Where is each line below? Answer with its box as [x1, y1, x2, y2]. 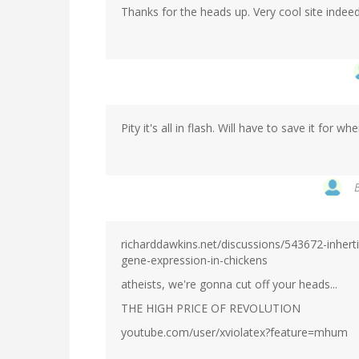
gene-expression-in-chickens [121, 252, 268, 268]
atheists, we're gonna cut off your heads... [121, 276, 337, 292]
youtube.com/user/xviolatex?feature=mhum [121, 325, 348, 341]
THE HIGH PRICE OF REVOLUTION [121, 301, 301, 317]
